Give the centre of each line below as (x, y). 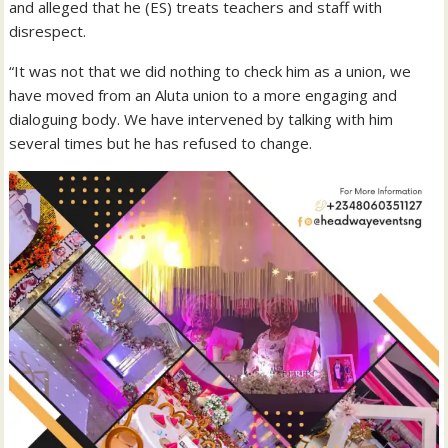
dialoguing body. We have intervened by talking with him (201, 118)
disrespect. (48, 30)
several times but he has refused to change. (161, 142)
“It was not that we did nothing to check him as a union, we (210, 70)
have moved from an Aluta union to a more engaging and (203, 94)
